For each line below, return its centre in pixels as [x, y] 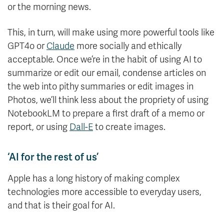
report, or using [38, 127]
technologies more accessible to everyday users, [104, 192]
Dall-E [81, 127]
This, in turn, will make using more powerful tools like [111, 33]
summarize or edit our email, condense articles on [107, 73]
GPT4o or [27, 46]
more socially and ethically [128, 46]
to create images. [129, 127]
